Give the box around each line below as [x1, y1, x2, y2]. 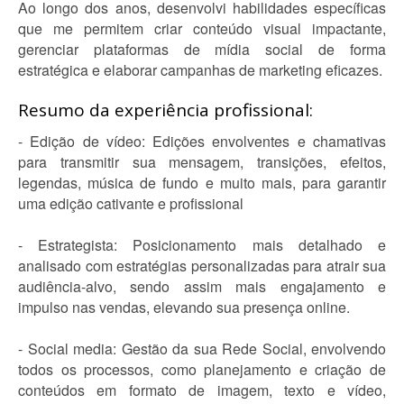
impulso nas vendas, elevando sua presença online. [18, 297, 350, 317]
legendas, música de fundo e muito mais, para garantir [18, 172, 386, 193]
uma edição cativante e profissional [18, 193, 243, 214]
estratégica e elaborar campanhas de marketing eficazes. [18, 60, 382, 80]
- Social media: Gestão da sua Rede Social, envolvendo [18, 338, 386, 359]
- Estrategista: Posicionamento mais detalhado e [18, 234, 386, 255]
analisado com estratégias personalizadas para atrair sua [18, 255, 386, 276]
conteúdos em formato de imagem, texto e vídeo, [18, 380, 386, 400]
